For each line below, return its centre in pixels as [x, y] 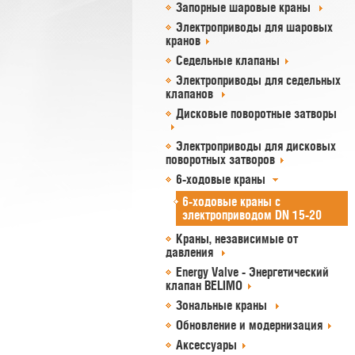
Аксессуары [206, 345]
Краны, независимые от [237, 239]
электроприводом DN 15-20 [252, 215]
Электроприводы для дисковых [256, 146]
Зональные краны [223, 305]
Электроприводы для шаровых [254, 27]
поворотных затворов [220, 159]
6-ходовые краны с [231, 201]
